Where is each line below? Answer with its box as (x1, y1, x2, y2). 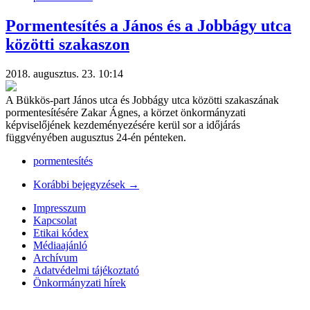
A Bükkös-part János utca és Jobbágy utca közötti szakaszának (6, 93, 279, 106)
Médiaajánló (33, 239, 87, 251)
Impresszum (33, 201, 86, 214)
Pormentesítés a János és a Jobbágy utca (6, 16, 291, 35)
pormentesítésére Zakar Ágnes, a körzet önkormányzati (6, 106, 246, 118)
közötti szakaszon (6, 35, 129, 53)
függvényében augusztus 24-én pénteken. (6, 131, 186, 143)
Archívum (33, 251, 77, 264)
